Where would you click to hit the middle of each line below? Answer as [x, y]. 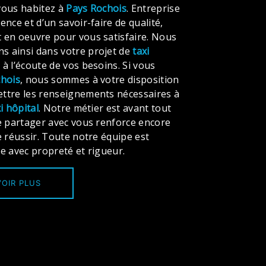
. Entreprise [153, 8]
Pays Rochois [96, 8]
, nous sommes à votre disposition [100, 80]
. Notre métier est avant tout [105, 108]
